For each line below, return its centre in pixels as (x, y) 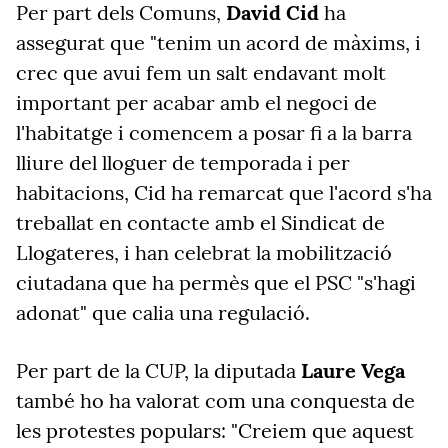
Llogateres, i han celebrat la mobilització (204, 252)
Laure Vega (353, 370)
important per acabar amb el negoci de (196, 102)
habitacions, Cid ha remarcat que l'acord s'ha (224, 192)
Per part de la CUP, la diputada (158, 370)
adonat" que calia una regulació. (163, 312)
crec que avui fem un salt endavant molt (201, 72)
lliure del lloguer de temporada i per (183, 162)
